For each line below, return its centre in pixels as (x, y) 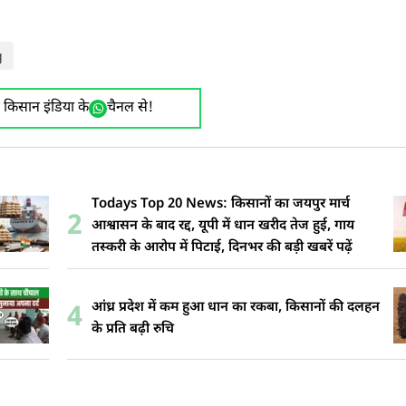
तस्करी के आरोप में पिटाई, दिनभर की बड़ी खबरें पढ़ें (222, 248)
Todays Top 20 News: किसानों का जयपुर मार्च (221, 204)
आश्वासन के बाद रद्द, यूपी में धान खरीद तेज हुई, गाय (223, 226)
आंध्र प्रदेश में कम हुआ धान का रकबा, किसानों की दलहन (236, 307)
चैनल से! (130, 108)
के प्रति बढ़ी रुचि (133, 329)
